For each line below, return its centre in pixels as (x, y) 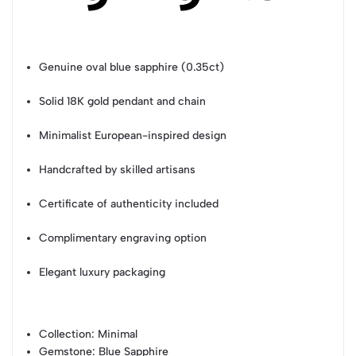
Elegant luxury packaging (103, 272)
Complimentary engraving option (123, 238)
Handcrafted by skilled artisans (118, 169)
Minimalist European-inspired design (133, 135)
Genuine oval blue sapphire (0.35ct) (132, 67)
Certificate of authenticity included (129, 203)
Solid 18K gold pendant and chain (123, 101)
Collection (66, 334)
